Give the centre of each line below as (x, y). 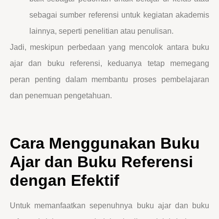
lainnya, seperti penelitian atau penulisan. (101, 31)
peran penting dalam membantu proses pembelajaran (109, 80)
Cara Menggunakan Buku (105, 143)
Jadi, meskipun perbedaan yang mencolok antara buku (109, 47)
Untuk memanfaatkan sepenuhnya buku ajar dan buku (109, 206)
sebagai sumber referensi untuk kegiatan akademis (119, 15)
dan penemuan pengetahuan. (61, 96)
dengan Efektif (65, 181)
